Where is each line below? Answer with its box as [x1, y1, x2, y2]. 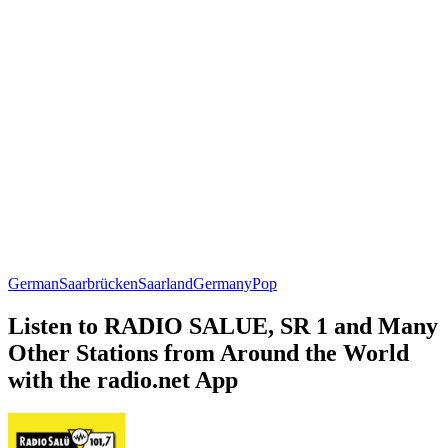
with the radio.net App [8, 366, 238, 393]
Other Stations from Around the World [8, 339, 409, 366]
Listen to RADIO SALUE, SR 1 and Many [8, 312, 438, 339]
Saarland [138, 274, 193, 292]
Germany [193, 274, 252, 292]
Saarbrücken [59, 274, 138, 292]
